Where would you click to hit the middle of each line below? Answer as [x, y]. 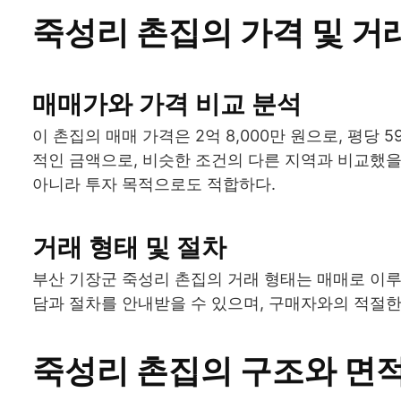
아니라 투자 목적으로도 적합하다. [154, 183]
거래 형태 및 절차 [129, 247]
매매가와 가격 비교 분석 [167, 103]
